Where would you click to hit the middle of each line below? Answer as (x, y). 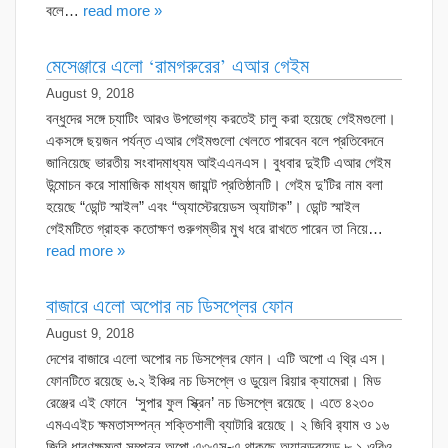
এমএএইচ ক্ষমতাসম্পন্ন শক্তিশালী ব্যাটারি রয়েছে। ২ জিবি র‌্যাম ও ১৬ (217, 424)
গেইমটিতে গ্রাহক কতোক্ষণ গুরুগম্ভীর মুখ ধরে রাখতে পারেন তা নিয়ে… (214, 228)
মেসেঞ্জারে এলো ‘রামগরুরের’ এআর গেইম (177, 64)
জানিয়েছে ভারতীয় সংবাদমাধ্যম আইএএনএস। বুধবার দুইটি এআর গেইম (218, 162)
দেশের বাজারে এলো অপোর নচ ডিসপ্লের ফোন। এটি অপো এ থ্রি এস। (216, 358)
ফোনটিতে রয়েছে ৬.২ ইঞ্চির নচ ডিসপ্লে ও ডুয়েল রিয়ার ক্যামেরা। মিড (213, 380)
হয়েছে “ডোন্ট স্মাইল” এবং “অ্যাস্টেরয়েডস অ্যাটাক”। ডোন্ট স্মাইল (203, 206)
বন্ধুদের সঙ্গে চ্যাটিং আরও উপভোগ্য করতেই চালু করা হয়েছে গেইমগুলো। (221, 118)
